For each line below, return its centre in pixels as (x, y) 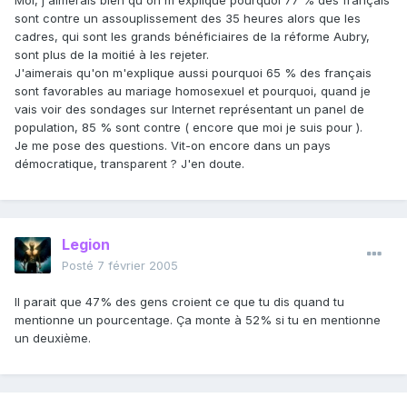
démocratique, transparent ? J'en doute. (129, 164)
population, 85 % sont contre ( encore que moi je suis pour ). (189, 128)
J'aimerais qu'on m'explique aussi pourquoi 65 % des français (193, 73)
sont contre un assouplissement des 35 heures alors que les (188, 19)
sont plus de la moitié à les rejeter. (112, 55)
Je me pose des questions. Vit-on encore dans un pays (173, 146)
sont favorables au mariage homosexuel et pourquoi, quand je (193, 91)
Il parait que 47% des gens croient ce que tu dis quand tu (179, 302)
